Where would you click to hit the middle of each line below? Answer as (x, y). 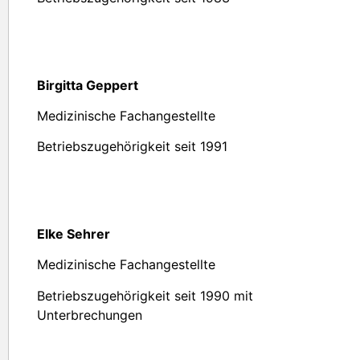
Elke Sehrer (74, 233)
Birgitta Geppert (88, 85)
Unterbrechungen (90, 315)
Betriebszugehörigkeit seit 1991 (132, 147)
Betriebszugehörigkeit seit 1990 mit (145, 295)
